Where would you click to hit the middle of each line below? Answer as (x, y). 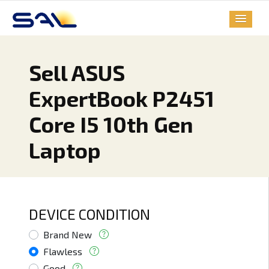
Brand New (68, 235)
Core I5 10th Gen (111, 124)
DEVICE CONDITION (89, 214)
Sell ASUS (77, 73)
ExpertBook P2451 (122, 98)
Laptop (65, 150)
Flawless (63, 252)
